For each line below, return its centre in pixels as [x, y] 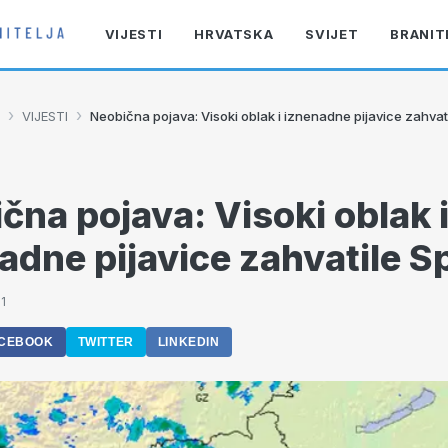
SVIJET [332, 34]
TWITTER [105, 342]
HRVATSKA [234, 34]
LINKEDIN [188, 342]
